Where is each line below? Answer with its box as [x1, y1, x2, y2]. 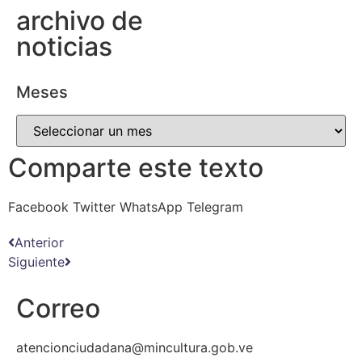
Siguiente [8, 254, 65, 271]
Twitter [73, 199, 116, 216]
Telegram [187, 199, 243, 216]
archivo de [16, 5, 143, 37]
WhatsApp [120, 199, 183, 216]
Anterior [15, 234, 64, 251]
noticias [16, 31, 112, 63]
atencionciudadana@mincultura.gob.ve [16, 339, 253, 356]
